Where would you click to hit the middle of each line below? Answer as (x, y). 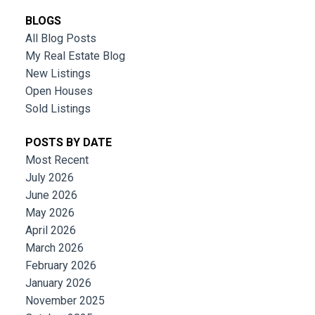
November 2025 (65, 300)
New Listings (58, 74)
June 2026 (51, 195)
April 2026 (50, 230)
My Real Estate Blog (75, 56)
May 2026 (50, 212)
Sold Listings (58, 109)
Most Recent (57, 160)
